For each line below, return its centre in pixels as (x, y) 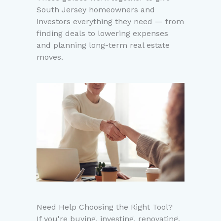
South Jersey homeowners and (96, 10)
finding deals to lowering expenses (102, 34)
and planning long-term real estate (103, 45)
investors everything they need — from (110, 22)
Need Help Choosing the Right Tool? (105, 207)
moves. (50, 57)
